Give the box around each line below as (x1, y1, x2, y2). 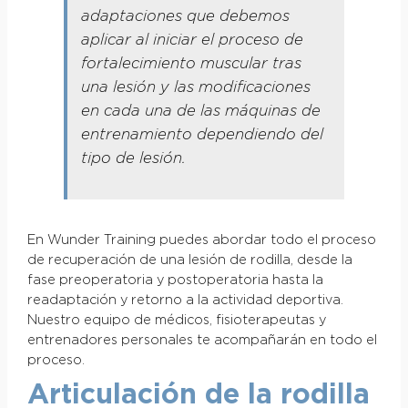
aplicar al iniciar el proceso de (80, 33, 303, 48)
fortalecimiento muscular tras (80, 56, 301, 72)
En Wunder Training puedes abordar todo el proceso (26, 233, 376, 247)
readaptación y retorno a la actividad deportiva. (26, 293, 343, 307)
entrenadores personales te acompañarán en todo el (26, 333, 377, 347)
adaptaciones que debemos (80, 9, 290, 25)
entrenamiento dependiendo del (80, 127, 323, 143)
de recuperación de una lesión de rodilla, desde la (26, 253, 352, 267)
